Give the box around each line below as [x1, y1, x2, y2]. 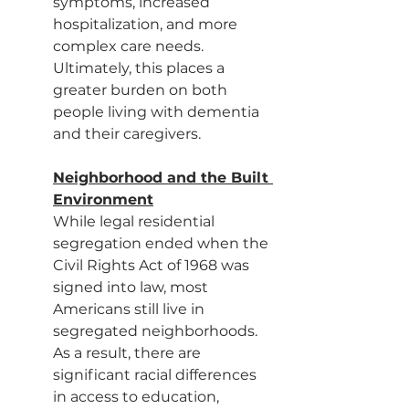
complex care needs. [53, 37, 207, 55]
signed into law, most [53, 278, 212, 296]
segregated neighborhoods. [53, 322, 261, 340]
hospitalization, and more [53, 16, 241, 33]
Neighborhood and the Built [53, 169, 273, 186]
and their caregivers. [53, 125, 201, 142]
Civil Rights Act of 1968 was [53, 257, 253, 274]
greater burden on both [53, 81, 231, 99]
